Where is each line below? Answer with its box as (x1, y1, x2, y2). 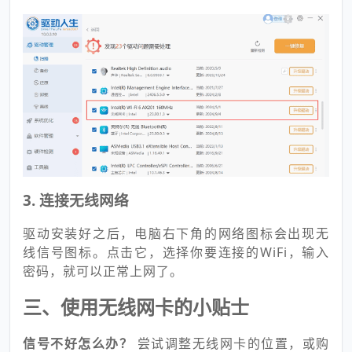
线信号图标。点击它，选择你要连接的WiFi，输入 (23, 243, 329, 261)
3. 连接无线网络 (23, 189, 129, 210)
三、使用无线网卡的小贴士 (23, 293, 249, 320)
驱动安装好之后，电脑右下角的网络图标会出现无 (23, 224, 329, 242)
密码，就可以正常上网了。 (23, 262, 183, 280)
